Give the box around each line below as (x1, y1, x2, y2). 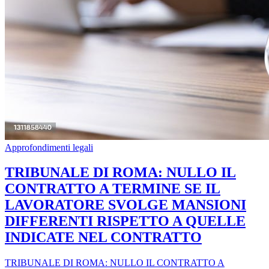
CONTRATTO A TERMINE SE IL (5, 181, 220, 197)
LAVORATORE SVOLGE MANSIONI (5, 197, 246, 213)
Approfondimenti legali (5, 142, 93, 153)
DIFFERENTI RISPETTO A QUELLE (5, 213, 246, 229)
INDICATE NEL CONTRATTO (5, 229, 202, 246)
